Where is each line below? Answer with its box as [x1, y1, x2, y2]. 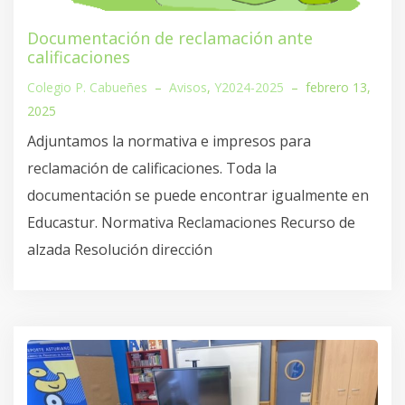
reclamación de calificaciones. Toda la [27, 158, 277, 179]
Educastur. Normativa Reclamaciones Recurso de [27, 212, 355, 233]
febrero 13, [306, 79, 371, 97]
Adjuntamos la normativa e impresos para [27, 131, 311, 152]
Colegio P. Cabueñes [27, 79, 147, 97]
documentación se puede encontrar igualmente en [27, 185, 369, 206]
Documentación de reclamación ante [27, 27, 313, 50]
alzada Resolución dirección [27, 240, 212, 260]
